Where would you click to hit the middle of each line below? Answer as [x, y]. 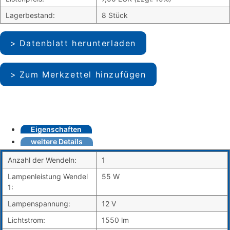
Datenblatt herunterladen [78, 43]
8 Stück [115, 15]
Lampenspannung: [39, 204]
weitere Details [57, 142]
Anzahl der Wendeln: [42, 160]
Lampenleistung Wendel [48, 177]
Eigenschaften [56, 129]
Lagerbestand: [30, 15]
